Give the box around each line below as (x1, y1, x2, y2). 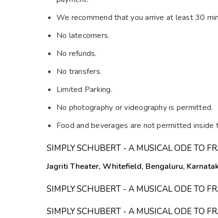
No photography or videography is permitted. (56, 102, 215, 113)
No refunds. (56, 48, 99, 59)
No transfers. (56, 66, 104, 77)
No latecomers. (56, 30, 112, 41)
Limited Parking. (56, 84, 115, 95)
